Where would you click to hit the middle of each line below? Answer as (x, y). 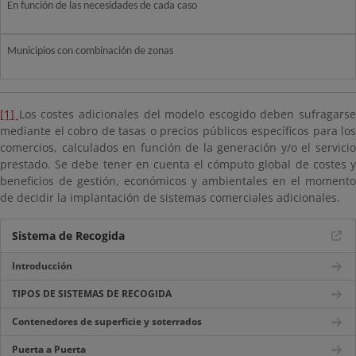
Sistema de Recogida (68, 236)
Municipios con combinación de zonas (90, 51)
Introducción (42, 266)
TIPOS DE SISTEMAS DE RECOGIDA (92, 294)
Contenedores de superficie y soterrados (107, 321)
